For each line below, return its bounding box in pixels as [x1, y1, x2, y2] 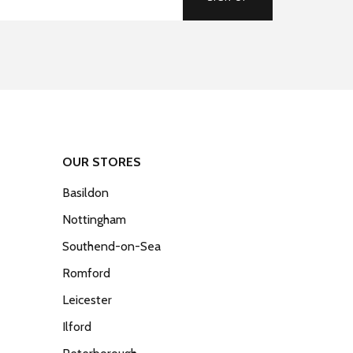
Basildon [62, 185, 109, 200]
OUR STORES [62, 154, 141, 169]
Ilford [62, 319, 91, 334]
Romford [62, 266, 110, 281]
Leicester [62, 292, 112, 307]
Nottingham [62, 212, 126, 227]
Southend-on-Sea [62, 239, 161, 254]
